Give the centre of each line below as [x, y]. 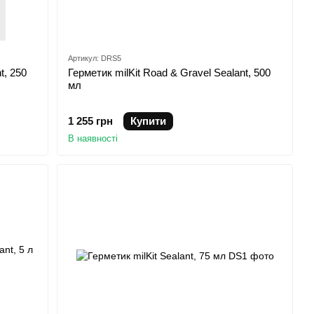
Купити [149, 121]
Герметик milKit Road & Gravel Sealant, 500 [170, 73]
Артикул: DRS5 [95, 59]
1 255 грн [91, 121]
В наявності [93, 139]
